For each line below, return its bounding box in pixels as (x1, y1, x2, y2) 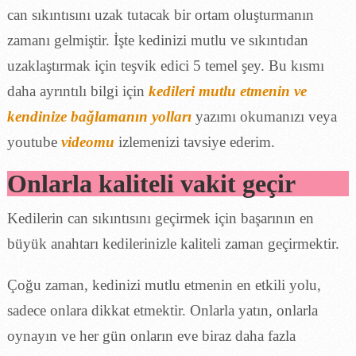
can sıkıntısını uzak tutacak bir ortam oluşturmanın (6, 6, 314, 23)
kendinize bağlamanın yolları (6, 107, 192, 125)
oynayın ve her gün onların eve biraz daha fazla (6, 327, 296, 344)
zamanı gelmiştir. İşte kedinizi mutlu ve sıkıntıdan (6, 31, 308, 48)
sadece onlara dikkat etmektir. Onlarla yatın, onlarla (6, 301, 318, 319)
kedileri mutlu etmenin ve (148, 82, 307, 99)
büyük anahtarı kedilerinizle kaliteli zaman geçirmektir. (6, 234, 339, 252)
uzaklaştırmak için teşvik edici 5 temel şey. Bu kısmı (6, 56, 324, 74)
